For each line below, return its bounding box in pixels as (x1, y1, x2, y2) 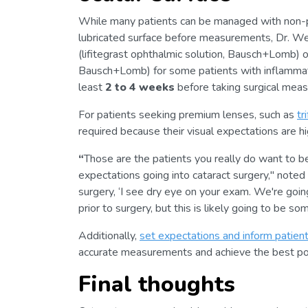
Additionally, (78, 228, 140, 243)
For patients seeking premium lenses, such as (78, 107, 297, 122)
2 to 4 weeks (105, 79, 175, 95)
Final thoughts (78, 269, 235, 299)
